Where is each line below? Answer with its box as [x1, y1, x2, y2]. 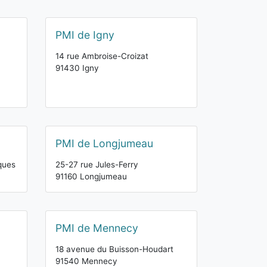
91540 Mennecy [55, 256, 117, 266]
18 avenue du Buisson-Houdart [55, 244, 173, 254]
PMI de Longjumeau [55, 137, 153, 150]
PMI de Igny [55, 29, 114, 41]
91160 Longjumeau [55, 172, 127, 181]
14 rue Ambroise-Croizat [55, 51, 148, 61]
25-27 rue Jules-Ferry [55, 160, 138, 169]
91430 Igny [55, 63, 99, 73]
